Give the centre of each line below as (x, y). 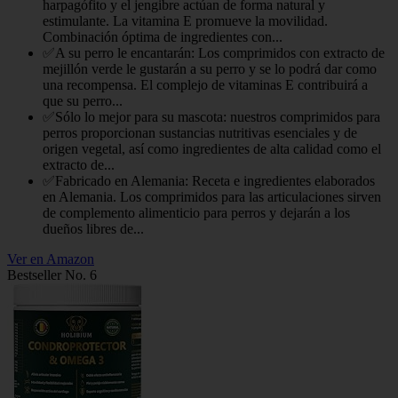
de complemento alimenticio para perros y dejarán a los (196, 213)
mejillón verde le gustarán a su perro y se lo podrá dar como (210, 69)
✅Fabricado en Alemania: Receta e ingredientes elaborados (209, 181)
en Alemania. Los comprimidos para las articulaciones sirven (212, 197)
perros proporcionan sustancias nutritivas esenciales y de (200, 133)
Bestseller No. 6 (52, 275)
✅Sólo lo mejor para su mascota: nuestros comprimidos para (211, 117)
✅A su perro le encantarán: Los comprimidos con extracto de (214, 53)
